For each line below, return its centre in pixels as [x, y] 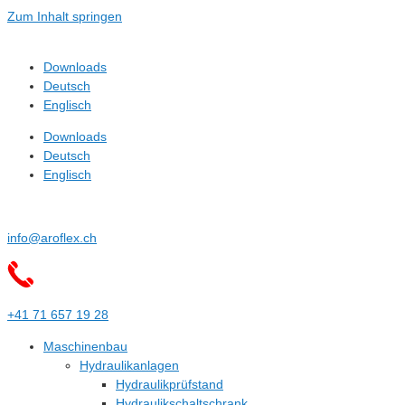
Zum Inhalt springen [65, 16]
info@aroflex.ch [52, 238]
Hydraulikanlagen [129, 365]
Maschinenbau [85, 346]
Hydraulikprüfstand [170, 384]
